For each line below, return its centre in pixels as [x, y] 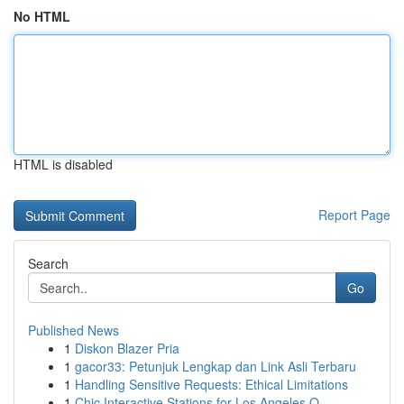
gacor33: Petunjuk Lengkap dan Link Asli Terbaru [216, 366]
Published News [73, 330]
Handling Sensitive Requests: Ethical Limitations [211, 384]
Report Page [354, 215]
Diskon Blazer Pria [127, 348]
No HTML [42, 16]
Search [48, 263]
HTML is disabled [63, 164]
